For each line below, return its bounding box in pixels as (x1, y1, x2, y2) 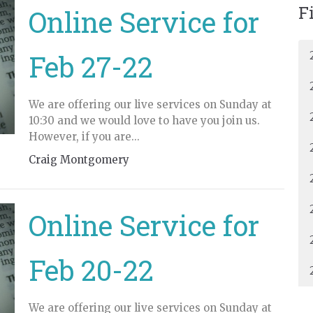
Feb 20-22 (28, 252, 154, 289)
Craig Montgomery (28, 153, 129, 166)
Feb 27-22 (28, 48, 153, 85)
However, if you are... (28, 130, 140, 143)
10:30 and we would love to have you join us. (28, 114, 260, 127)
